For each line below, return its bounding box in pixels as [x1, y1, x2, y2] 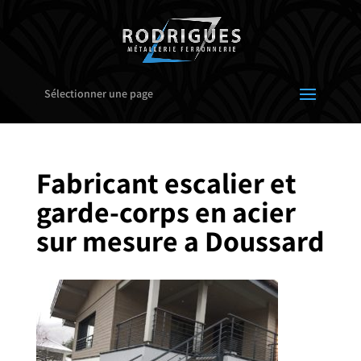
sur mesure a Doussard [35, 222, 325, 259]
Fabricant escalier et [35, 164, 297, 201]
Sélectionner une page [44, 86, 153, 101]
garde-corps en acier [35, 193, 296, 230]
